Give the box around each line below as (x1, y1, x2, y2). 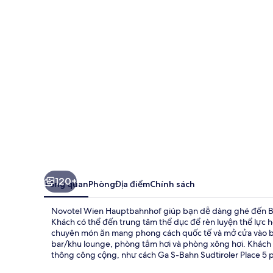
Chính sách (150, 178, 195, 190)
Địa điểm (115, 178, 150, 190)
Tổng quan (44, 178, 88, 190)
